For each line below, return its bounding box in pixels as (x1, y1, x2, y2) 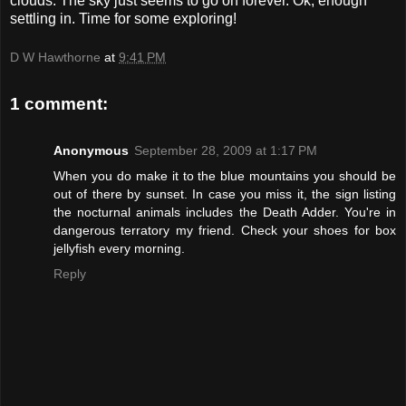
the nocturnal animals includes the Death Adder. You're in (53, 205, 396, 220)
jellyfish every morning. (53, 241, 185, 256)
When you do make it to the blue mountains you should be (53, 169, 396, 184)
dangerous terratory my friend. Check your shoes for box (53, 223, 396, 238)
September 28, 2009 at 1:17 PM (134, 143, 317, 159)
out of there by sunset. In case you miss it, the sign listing (53, 187, 396, 202)
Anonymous (53, 143, 129, 159)
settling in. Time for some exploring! (10, 10, 237, 26)
